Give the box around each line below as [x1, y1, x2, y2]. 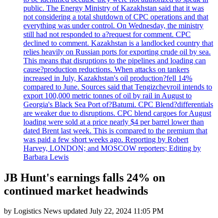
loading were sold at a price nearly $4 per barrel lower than [23, 117, 204, 126]
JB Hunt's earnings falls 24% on [4, 171, 165, 184]
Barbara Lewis [23, 152, 69, 161]
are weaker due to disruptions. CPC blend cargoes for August [23, 109, 211, 117]
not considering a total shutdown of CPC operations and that [23, 12, 208, 21]
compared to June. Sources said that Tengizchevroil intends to [23, 82, 212, 91]
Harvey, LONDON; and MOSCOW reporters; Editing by [23, 144, 201, 152]
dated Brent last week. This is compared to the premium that [23, 126, 207, 135]
